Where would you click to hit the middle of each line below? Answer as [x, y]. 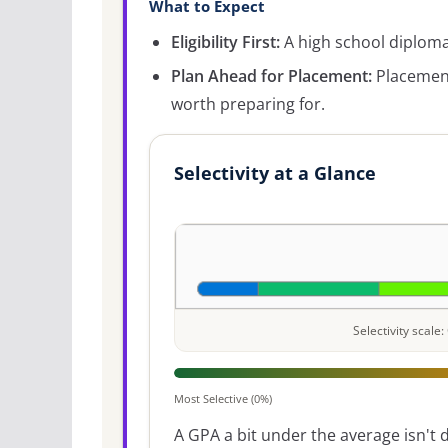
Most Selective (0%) [223, 398]
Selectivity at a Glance [275, 172]
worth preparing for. [248, 103]
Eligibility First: [225, 41]
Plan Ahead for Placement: [271, 75]
